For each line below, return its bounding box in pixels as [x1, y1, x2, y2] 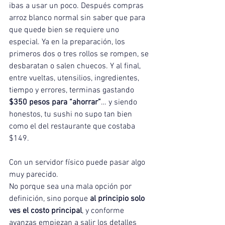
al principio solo [90, 194, 147, 204]
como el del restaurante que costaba [9, 122, 137, 132]
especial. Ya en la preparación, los [9, 37, 127, 48]
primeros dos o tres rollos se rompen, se [9, 49, 151, 60]
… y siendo [101, 97, 139, 108]
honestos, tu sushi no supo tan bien [9, 109, 134, 120]
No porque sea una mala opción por [9, 182, 134, 192]
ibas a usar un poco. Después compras [9, 1, 146, 12]
